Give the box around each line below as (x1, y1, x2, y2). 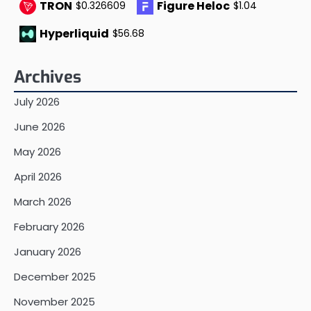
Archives (14, 65, 81, 88)
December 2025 (14, 269, 96, 284)
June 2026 (14, 119, 65, 134)
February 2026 (14, 219, 85, 234)
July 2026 (14, 94, 60, 109)
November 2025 (14, 294, 95, 309)
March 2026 (14, 194, 72, 209)
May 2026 (14, 144, 61, 159)
